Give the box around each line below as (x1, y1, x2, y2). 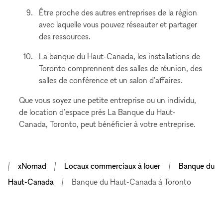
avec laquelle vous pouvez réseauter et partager (39, 19, 198, 29)
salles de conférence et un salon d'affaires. (39, 75, 183, 85)
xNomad (18, 161, 46, 171)
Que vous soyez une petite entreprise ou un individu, (19, 95, 197, 105)
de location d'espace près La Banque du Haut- (19, 107, 176, 117)
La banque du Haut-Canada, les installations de (39, 51, 201, 61)
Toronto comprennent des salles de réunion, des (39, 63, 203, 73)
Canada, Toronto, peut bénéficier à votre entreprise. (19, 119, 196, 129)
